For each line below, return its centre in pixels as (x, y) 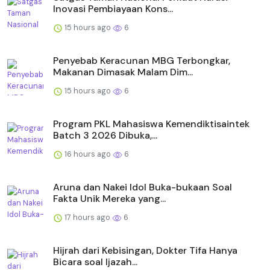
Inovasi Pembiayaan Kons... (113, 9)
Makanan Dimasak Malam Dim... (123, 72)
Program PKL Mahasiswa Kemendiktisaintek (151, 124)
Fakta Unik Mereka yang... (109, 199)
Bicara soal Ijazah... (95, 262)
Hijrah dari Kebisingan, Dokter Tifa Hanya (145, 251)
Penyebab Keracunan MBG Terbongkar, (142, 61)
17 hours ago (87, 218)
